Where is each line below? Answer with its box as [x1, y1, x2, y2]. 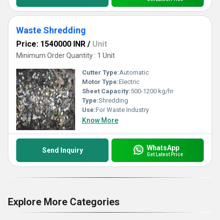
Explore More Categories [8, 196, 120, 208]
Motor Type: [82, 78, 119, 85]
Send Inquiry [42, 146, 83, 154]
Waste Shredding [16, 25, 86, 35]
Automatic [119, 69, 149, 76]
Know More [82, 116, 118, 124]
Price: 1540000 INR [16, 39, 85, 49]
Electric [119, 78, 139, 85]
